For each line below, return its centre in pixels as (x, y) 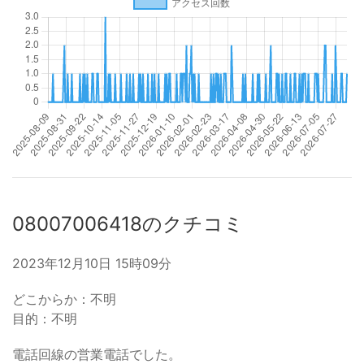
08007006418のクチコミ (128, 224)
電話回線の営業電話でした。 (97, 354)
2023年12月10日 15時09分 (92, 263)
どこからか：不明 (64, 299)
